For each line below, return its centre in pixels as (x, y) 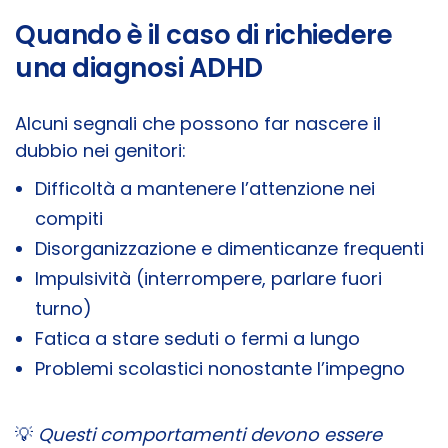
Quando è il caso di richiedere (203, 35)
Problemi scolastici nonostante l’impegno (220, 369)
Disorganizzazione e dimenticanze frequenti (229, 249)
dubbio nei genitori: (100, 151)
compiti (69, 219)
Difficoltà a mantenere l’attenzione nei (205, 189)
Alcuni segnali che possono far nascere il (198, 124)
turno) (63, 309)
